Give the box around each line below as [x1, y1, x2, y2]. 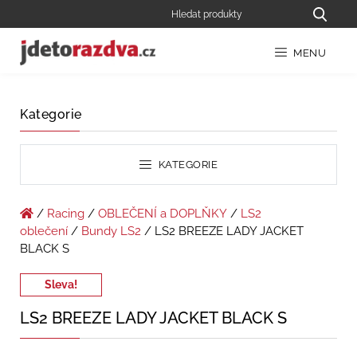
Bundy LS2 [81, 224, 141, 239]
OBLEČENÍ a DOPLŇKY [98, 206, 227, 222]
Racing [47, 206, 84, 222]
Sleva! [45, 278, 77, 292]
